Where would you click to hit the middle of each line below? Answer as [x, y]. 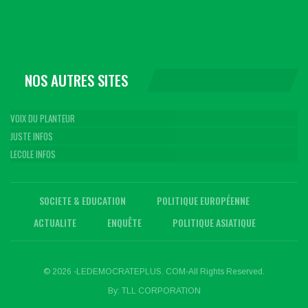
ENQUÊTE [124, 223]
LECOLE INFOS [33, 154]
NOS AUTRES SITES [76, 80]
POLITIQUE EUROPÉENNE [203, 201]
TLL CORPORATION [161, 291]
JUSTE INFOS [32, 136]
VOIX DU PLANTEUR [43, 119]
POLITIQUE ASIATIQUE [214, 223]
